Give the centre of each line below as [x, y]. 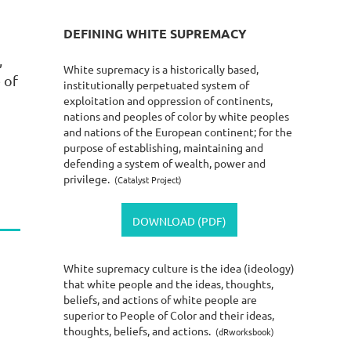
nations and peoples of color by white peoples [176, 116]
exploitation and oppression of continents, [168, 100]
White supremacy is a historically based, [161, 69]
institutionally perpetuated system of [156, 84]
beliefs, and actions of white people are [160, 299]
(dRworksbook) [244, 331]
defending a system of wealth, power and [165, 163]
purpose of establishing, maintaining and [163, 147]
